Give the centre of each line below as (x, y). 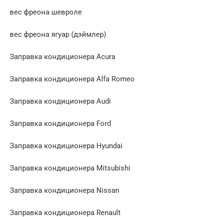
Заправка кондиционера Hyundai (66, 146)
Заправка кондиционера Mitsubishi (70, 168)
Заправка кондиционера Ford (60, 123)
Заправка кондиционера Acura (62, 56)
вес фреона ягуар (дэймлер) (58, 34)
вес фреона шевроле (46, 12)
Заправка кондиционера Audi (60, 101)
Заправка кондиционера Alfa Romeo (72, 79)
